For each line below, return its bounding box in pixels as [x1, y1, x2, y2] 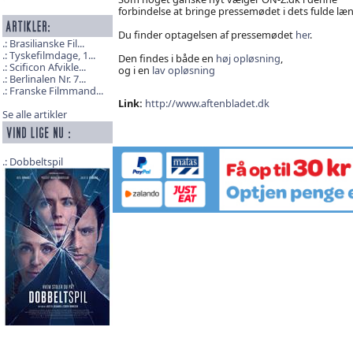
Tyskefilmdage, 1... [9, 48, 95, 63]
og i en [117, 62, 152, 77]
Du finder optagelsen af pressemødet [117, 27, 295, 42]
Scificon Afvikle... [9, 60, 86, 75]
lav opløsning [151, 62, 215, 77]
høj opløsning [215, 50, 281, 65]
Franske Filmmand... [9, 84, 103, 98]
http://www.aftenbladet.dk [144, 96, 269, 111]
